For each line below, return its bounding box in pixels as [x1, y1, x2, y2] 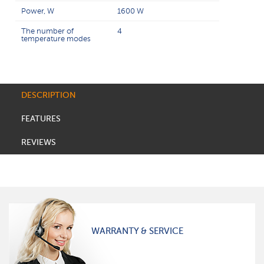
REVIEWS [21, 137, 56, 147]
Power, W [21, 6, 55, 15]
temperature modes [21, 34, 91, 43]
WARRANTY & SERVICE [91, 226, 183, 236]
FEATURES [21, 114, 61, 124]
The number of [21, 27, 74, 35]
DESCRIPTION [21, 90, 76, 100]
